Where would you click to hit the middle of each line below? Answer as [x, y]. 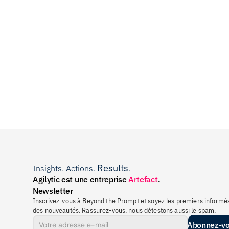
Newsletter [53, 191]
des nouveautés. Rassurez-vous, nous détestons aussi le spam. [124, 210]
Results [113, 168]
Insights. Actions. [65, 168]
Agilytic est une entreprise [81, 179]
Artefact [143, 179]
